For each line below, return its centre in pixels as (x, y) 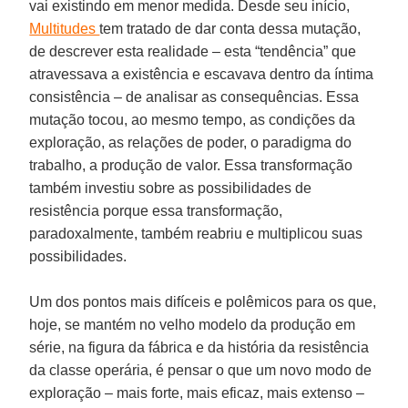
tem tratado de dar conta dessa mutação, (230, 28)
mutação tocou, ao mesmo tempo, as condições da (193, 119)
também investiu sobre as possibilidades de (171, 188)
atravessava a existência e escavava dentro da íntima (202, 74)
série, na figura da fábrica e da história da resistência (199, 347)
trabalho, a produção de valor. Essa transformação (191, 165)
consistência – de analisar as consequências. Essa (194, 97)
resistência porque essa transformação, (156, 210)
